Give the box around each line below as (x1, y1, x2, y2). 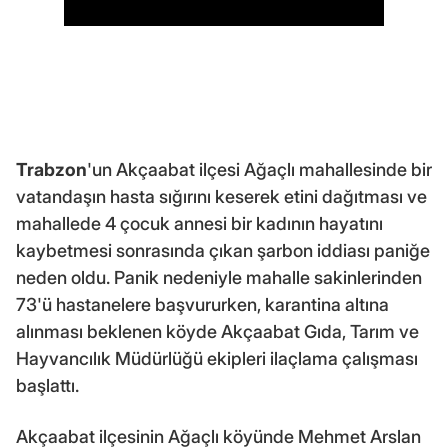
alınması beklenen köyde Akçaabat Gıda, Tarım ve (16, 321, 419, 343)
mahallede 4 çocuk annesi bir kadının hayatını (16, 213, 383, 235)
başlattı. (16, 375, 79, 397)
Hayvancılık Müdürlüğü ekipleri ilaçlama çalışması (16, 348, 418, 370)
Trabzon (16, 159, 87, 181)
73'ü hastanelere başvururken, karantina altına (16, 294, 389, 316)
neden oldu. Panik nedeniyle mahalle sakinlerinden (16, 267, 422, 289)
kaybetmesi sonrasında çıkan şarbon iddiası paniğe (16, 240, 430, 262)
